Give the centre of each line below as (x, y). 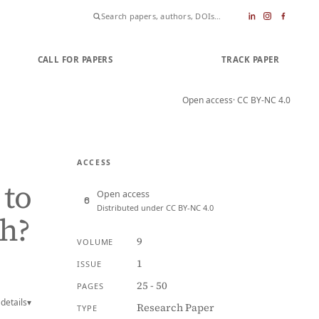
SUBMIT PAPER (167, 59)
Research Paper (175, 308)
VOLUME (95, 242)
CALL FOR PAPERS (75, 59)
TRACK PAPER (250, 59)
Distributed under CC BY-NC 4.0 (155, 208)
